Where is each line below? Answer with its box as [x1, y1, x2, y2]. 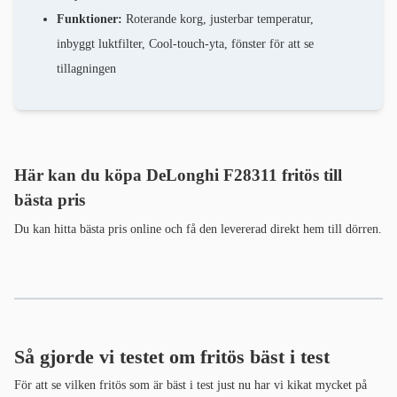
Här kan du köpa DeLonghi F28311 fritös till [14, 166, 342, 185]
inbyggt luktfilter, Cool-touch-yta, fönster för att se [57, 37, 314, 51]
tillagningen [57, 62, 116, 76]
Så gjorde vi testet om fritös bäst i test [14, 346, 330, 369]
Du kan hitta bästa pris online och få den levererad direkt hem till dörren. [14, 222, 382, 237]
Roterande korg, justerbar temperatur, [122, 12, 314, 27]
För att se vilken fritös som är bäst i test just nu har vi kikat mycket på [14, 378, 367, 393]
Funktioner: [57, 12, 122, 27]
